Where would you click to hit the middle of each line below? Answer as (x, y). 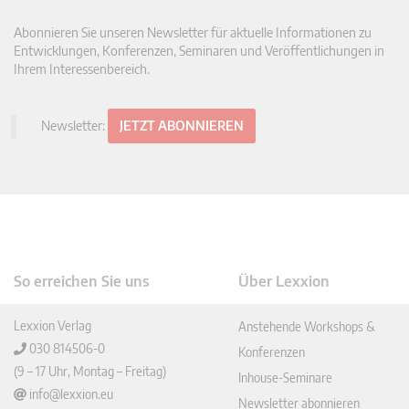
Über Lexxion (284, 282)
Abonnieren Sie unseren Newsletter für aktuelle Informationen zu (193, 33)
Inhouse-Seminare (286, 378)
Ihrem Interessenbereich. (82, 69)
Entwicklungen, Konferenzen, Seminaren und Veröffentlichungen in (199, 51)
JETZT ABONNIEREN (182, 126)
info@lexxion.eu (71, 394)
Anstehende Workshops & (307, 327)
